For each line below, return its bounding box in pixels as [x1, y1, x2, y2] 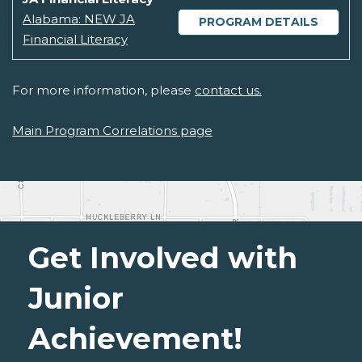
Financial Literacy [23, 32, 128, 48]
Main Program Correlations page [12, 123, 213, 139]
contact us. [195, 82, 262, 99]
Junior [28, 280, 124, 317]
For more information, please [12, 82, 195, 99]
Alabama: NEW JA [23, 11, 135, 27]
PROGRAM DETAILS [199, 15, 318, 30]
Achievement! [28, 321, 242, 357]
